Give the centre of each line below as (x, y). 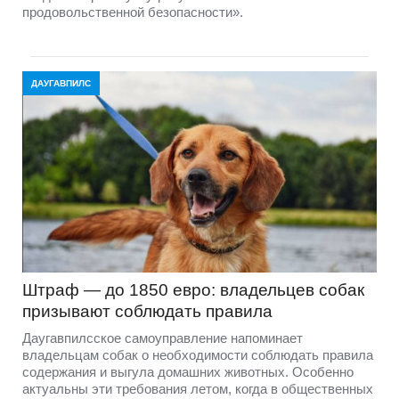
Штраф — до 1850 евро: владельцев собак (193, 290)
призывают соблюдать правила (147, 312)
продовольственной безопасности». (133, 12)
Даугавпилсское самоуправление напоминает (163, 338)
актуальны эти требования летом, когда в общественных (198, 389)
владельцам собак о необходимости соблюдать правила (198, 355)
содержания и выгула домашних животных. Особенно (188, 372)
